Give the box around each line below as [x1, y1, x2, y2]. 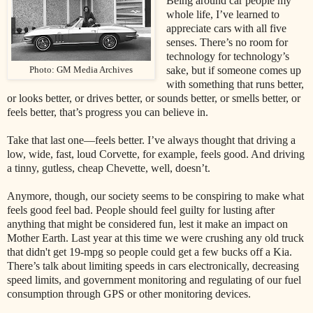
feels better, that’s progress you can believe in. [7, 106, 208, 119]
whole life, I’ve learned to [166, 8, 279, 21]
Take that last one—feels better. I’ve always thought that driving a [7, 134, 296, 147]
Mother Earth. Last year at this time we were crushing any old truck [7, 232, 304, 245]
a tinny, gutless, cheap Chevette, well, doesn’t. [7, 162, 210, 175]
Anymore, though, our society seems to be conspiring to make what [7, 190, 304, 203]
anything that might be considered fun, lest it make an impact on [7, 218, 288, 231]
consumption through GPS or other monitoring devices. [7, 288, 251, 300]
